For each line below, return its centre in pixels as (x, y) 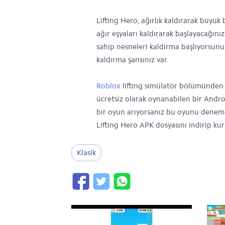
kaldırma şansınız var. (133, 60)
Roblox (108, 86)
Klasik (86, 153)
